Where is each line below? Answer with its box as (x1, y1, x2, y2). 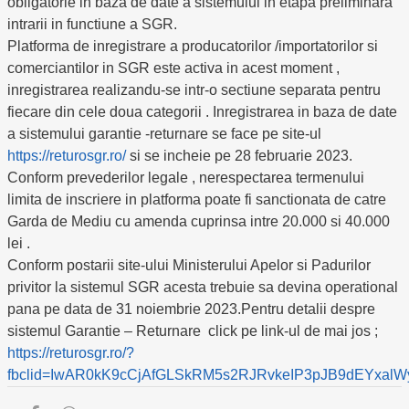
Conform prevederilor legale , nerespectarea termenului (7, 170, 364, 185)
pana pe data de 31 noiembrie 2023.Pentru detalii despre (7, 301, 375, 317)
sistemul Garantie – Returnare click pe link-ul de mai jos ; (7, 323, 378, 339)
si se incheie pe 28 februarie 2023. (126, 148, 352, 163)
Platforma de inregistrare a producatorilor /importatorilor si (7, 38, 378, 54)
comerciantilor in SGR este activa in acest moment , (7, 60, 340, 76)
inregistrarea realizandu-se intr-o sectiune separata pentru (7, 82, 381, 98)
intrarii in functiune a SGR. (7, 16, 177, 32)
